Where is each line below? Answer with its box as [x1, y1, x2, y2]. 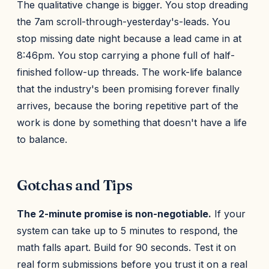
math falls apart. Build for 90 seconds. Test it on [17, 241, 236, 253]
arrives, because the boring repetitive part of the [17, 100, 238, 112]
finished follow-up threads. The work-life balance [17, 66, 242, 78]
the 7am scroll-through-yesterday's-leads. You [17, 16, 230, 28]
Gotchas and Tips [17, 177, 133, 194]
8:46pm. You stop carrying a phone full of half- [17, 49, 235, 61]
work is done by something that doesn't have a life [17, 116, 247, 128]
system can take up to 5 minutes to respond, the [17, 225, 238, 237]
